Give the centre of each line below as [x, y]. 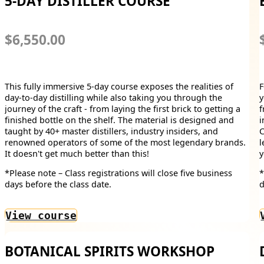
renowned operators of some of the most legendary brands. [125, 142]
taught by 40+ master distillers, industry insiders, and [111, 131]
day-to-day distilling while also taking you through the [113, 97]
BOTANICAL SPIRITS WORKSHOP [110, 252]
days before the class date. [58, 184]
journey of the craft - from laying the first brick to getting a [123, 108]
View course [41, 215]
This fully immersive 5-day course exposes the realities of [119, 86]
